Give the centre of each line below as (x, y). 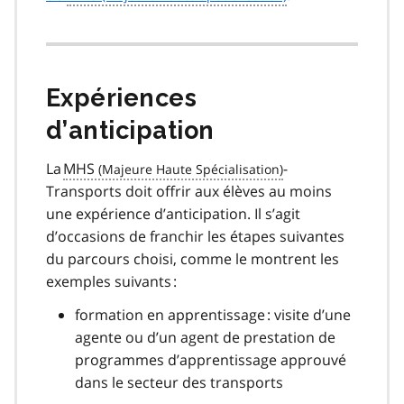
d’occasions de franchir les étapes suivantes (195, 236)
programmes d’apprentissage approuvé (211, 359)
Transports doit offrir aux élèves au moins (189, 191)
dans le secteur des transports (179, 382)
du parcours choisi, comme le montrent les (193, 258)
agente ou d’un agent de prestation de (205, 337)
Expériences (122, 97)
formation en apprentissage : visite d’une (213, 314)
